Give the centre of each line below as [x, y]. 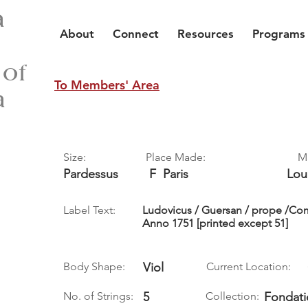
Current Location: [249, 266]
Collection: [232, 296]
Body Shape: [94, 266]
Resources [206, 34]
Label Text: [89, 210]
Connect [136, 34]
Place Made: [176, 157]
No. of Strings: [98, 296]
